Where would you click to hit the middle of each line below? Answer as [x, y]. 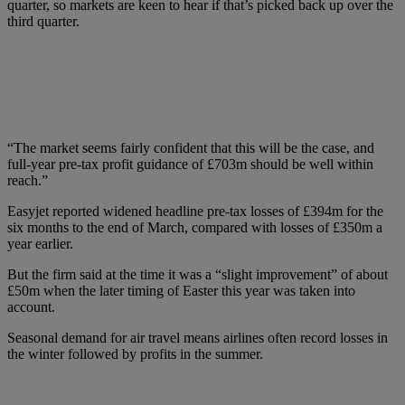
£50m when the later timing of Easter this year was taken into [181, 291]
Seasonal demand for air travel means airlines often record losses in [198, 338]
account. [31, 307]
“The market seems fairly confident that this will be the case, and [191, 148]
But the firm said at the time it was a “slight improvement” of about [198, 275]
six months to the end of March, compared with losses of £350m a [195, 228]
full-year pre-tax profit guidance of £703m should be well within [190, 165]
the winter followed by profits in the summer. [135, 354]
